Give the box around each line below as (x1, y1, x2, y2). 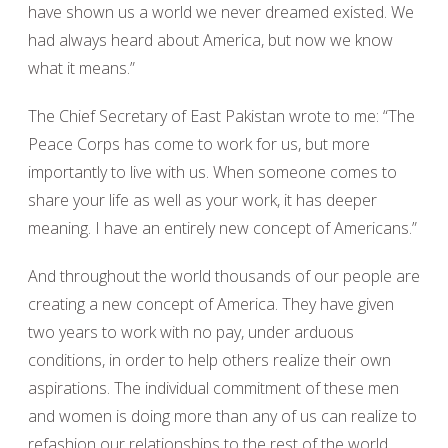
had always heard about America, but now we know (28, 29, 393, 51)
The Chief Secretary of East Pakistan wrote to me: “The (28, 105, 415, 127)
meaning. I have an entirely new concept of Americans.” (28, 217, 417, 239)
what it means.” (28, 57, 135, 79)
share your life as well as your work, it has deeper (28, 189, 387, 211)
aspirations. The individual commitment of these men (28, 377, 399, 399)
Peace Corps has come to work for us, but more (28, 133, 370, 155)
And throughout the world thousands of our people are (28, 265, 420, 287)
